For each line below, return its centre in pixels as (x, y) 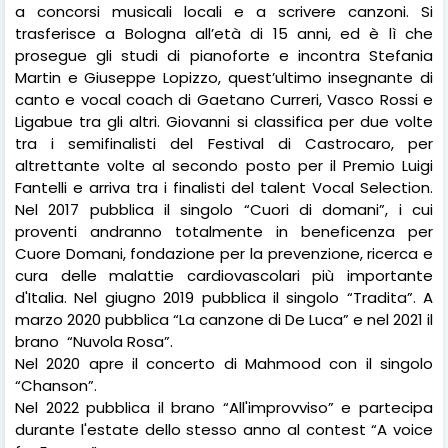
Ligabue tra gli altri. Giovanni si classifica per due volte (224, 121)
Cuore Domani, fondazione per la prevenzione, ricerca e (224, 253)
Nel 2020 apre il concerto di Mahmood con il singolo (224, 363)
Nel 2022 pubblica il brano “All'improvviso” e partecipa (224, 407)
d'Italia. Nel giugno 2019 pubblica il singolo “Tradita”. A (224, 297)
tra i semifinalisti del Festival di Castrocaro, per (224, 143)
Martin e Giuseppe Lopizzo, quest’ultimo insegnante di (224, 77)
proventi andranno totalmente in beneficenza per (224, 231)
